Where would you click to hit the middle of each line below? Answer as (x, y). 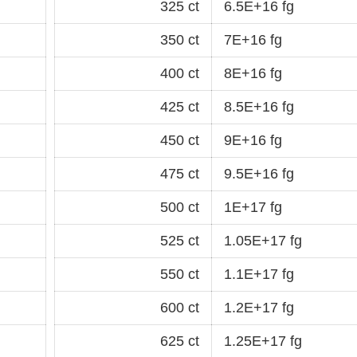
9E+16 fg (253, 140)
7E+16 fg (253, 39)
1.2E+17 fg (259, 307)
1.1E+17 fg (259, 274)
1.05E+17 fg (263, 240)
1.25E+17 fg (263, 341)
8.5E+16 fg (259, 106)
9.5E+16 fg (259, 173)
